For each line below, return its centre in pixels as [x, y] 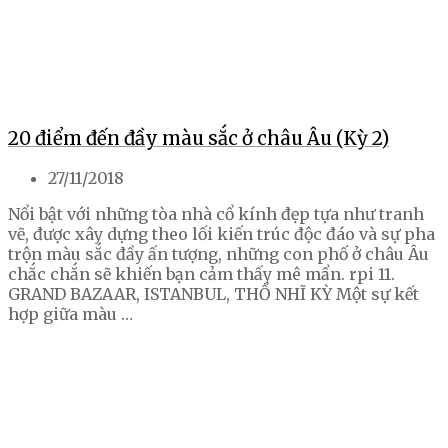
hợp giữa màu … [70, 314]
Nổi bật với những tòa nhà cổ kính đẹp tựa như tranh [216, 214]
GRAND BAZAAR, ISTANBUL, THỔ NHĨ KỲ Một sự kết [213, 294]
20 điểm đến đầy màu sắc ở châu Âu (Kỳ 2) [198, 138]
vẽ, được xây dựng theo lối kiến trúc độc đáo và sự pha [221, 234]
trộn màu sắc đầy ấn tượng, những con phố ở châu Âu [218, 254]
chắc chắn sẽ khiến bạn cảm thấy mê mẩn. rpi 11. [201, 274]
